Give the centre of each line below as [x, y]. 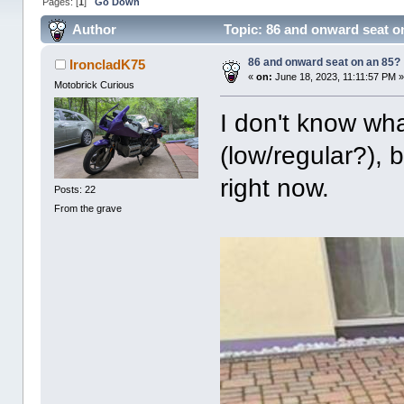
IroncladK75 [107, 65]
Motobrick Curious [95, 85]
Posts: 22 [75, 189]
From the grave [88, 208]
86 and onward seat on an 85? [325, 63]
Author [94, 30]
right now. [275, 188]
